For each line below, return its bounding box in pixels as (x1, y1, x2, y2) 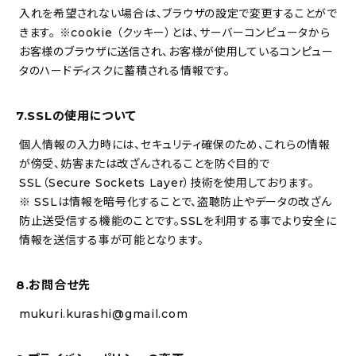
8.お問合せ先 (16, 277, 91, 292)
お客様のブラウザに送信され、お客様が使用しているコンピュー (19, 44, 334, 59)
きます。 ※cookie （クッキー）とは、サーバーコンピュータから (19, 25, 331, 40)
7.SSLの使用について (16, 108, 137, 123)
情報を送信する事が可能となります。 (19, 233, 204, 247)
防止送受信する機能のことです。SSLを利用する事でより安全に (19, 214, 337, 228)
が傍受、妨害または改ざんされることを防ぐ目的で (19, 157, 270, 171)
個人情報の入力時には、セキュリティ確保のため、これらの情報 (19, 137, 331, 152)
